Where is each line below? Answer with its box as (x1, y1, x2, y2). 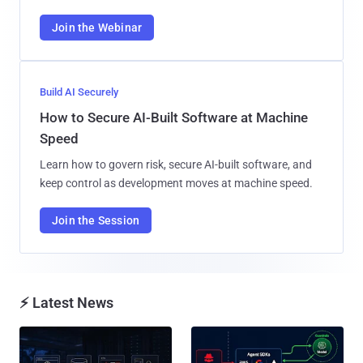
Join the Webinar (52, 20, 143, 34)
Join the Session (52, 213, 140, 227)
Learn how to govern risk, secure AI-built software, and (40, 157, 312, 171)
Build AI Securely (40, 85, 118, 98)
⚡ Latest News (19, 293, 113, 311)
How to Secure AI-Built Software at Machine (40, 109, 308, 126)
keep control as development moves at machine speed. (40, 176, 313, 190)
